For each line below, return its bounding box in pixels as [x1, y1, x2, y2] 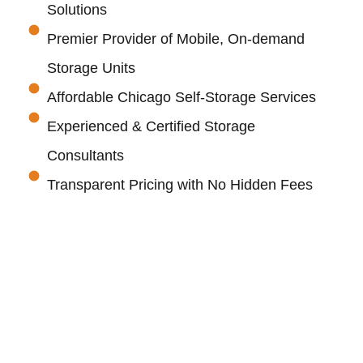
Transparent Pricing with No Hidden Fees [46, 176, 313, 193]
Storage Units [46, 59, 135, 76]
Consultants [46, 147, 124, 164]
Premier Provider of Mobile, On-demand [46, 30, 305, 47]
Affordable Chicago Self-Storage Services [46, 88, 316, 105]
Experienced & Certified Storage [46, 117, 255, 135]
